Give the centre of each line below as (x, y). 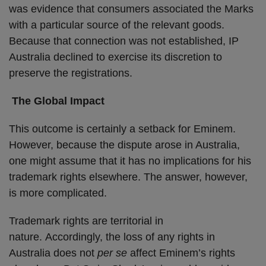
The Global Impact (61, 101)
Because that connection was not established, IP (124, 41)
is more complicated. (58, 193)
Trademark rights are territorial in (86, 221)
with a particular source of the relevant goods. (117, 25)
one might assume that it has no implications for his (130, 161)
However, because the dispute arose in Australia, (124, 145)
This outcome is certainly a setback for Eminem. (122, 129)
